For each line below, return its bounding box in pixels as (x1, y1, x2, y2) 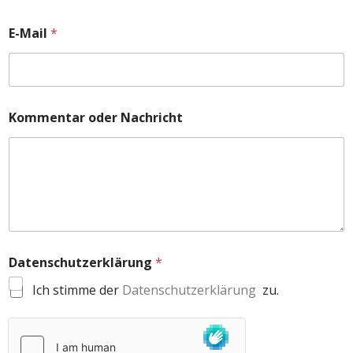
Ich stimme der (32, 281, 122, 299)
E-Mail (9, 24, 50, 42)
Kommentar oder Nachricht (9, 109, 183, 126)
